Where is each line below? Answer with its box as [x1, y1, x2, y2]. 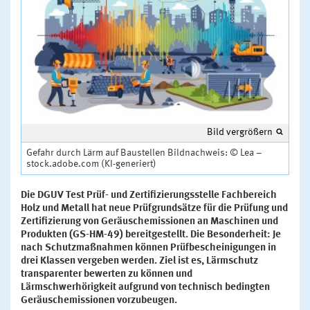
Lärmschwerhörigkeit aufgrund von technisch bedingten [21, 282, 270, 293]
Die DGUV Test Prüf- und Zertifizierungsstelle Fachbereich [21, 190, 277, 201]
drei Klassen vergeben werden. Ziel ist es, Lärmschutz [21, 255, 258, 266]
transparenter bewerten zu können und [21, 268, 192, 280]
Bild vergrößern [207, 127, 273, 137]
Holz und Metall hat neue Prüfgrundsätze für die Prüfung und [21, 203, 288, 214]
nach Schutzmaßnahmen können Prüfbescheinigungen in [21, 242, 276, 253]
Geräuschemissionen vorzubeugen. [21, 295, 177, 306]
